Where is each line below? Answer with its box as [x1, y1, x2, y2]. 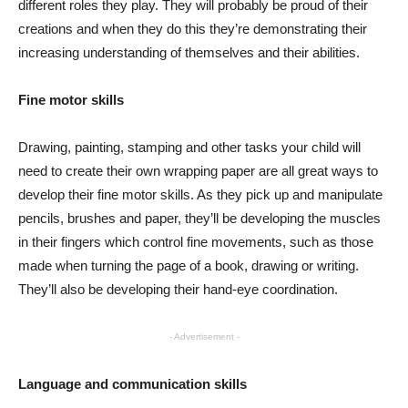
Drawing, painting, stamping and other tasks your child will [18, 139, 361, 156]
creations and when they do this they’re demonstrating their [18, 21, 367, 37]
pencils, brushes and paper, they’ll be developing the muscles [18, 210, 381, 227]
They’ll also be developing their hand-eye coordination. [18, 281, 338, 298]
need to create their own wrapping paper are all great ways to [18, 163, 378, 179]
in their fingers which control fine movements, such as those [18, 234, 373, 250]
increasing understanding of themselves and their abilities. [18, 45, 360, 61]
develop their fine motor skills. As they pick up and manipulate [18, 187, 382, 203]
